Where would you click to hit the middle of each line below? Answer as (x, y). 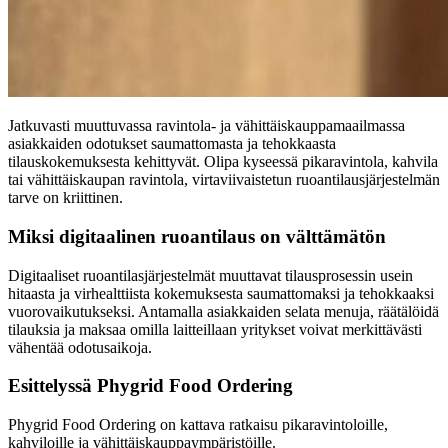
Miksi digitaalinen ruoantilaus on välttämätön (197, 236)
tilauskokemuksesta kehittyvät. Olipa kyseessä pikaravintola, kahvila (223, 162)
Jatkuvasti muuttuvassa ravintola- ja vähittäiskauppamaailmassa (206, 126)
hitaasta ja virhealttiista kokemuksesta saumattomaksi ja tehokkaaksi (221, 293)
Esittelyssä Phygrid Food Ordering (150, 386)
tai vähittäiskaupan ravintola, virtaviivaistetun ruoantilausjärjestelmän (224, 180)
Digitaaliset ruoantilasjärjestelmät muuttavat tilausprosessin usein (210, 275)
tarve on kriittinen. (65, 198)
